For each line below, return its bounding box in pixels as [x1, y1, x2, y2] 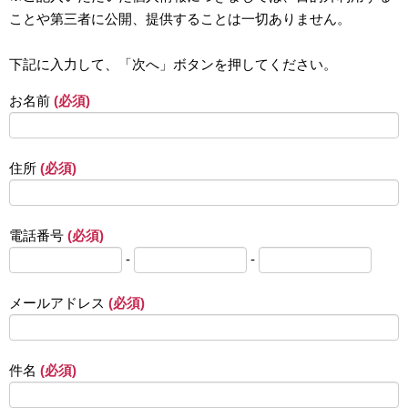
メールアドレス [9, 295, 108, 311]
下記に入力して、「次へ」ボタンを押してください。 [9, 56, 337, 73]
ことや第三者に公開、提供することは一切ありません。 [9, 11, 351, 27]
